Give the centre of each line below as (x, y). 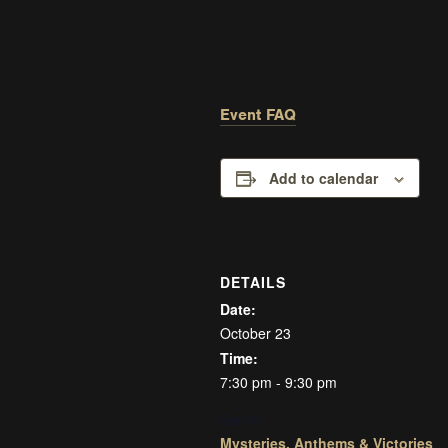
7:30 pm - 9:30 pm (278, 381)
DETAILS (253, 281)
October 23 (255, 332)
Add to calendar (323, 178)
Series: (242, 418)
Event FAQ (258, 115)
